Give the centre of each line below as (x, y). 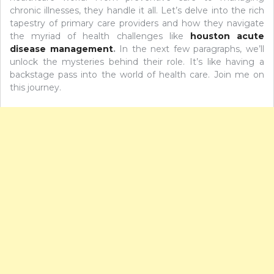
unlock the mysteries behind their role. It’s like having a (137, 61)
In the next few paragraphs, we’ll (190, 49)
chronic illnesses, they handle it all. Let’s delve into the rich (137, 10)
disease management (61, 49)
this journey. (35, 87)
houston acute (227, 36)
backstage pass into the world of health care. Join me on (137, 74)
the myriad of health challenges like (100, 36)
